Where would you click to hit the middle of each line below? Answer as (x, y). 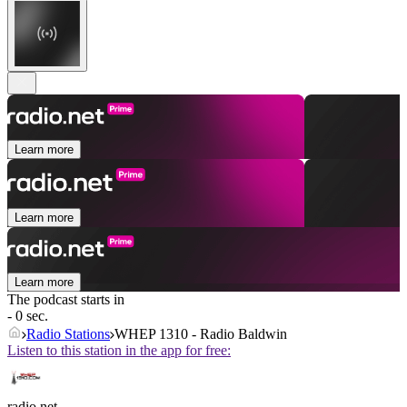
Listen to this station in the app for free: (119, 351)
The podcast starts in (66, 300)
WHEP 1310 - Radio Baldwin (201, 334)
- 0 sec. (28, 316)
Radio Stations (68, 334)
